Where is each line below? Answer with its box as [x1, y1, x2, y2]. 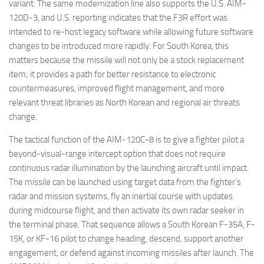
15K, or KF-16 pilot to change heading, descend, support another [9, 233, 243, 244]
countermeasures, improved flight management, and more [9, 82, 225, 94]
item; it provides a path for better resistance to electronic [9, 68, 216, 80]
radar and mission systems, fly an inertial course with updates [9, 190, 233, 202]
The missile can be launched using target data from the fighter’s [9, 176, 241, 187]
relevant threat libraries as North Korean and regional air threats [9, 97, 240, 108]
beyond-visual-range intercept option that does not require [9, 148, 226, 159]
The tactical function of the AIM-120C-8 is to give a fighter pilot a [9, 134, 244, 145]
